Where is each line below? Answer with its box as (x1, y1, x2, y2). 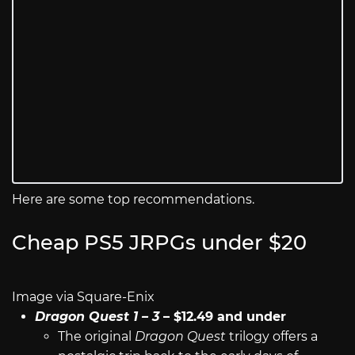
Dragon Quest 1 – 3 (34, 309, 159, 325)
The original (57, 329, 135, 345)
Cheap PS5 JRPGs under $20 (12, 230, 307, 255)
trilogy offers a (225, 329, 318, 345)
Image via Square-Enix (12, 289, 155, 305)
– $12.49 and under (158, 309, 286, 325)
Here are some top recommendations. (12, 191, 254, 207)
